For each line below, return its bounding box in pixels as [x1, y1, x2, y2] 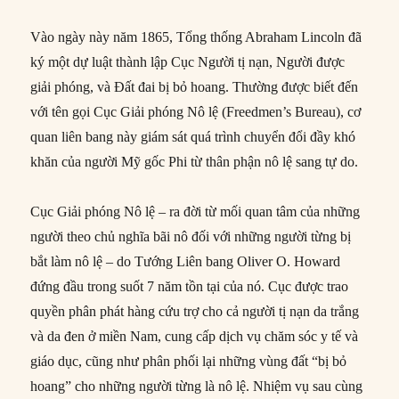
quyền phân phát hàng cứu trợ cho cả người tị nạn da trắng [30, 304, 360, 320]
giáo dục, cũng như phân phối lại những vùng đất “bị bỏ [30, 354, 347, 370]
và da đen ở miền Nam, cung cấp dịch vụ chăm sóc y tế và [30, 329, 359, 345]
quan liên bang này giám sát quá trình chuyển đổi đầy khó [30, 129, 356, 145]
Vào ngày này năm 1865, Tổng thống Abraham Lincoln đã [30, 29, 362, 45]
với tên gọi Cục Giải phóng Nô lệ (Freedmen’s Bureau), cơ [30, 104, 362, 120]
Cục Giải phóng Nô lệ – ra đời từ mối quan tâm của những [30, 204, 361, 220]
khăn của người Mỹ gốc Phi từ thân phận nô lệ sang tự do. [30, 154, 359, 170]
